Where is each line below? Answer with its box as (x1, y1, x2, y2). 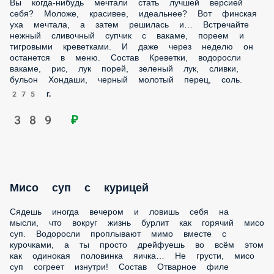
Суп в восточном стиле (10, 244, 146, 259)
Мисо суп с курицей (10, 46, 129, 61)
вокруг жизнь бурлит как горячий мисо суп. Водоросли (10, 83, 242, 95)
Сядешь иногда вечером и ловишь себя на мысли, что (10, 72, 240, 84)
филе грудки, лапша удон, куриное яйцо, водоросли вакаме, (10, 127, 264, 139)
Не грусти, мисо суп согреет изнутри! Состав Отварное (10, 116, 243, 128)
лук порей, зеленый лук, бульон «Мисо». (10, 138, 180, 150)
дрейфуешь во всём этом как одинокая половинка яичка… (10, 105, 255, 117)
